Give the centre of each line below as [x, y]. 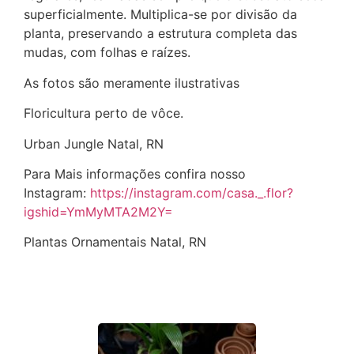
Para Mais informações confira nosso [135, 173]
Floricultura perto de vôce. [104, 113]
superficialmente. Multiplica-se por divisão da [160, 15]
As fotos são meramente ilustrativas [132, 83]
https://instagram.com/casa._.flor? [192, 192]
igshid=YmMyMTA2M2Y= [98, 211]
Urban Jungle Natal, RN [94, 143]
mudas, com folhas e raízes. [107, 53]
